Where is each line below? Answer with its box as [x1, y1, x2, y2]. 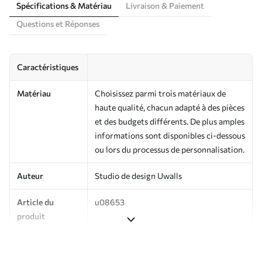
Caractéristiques [17, 61, 78, 72]
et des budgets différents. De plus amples [95, 116, 244, 126]
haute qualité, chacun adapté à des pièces [95, 102, 244, 112]
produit [17, 211, 45, 221]
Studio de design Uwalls [95, 170, 182, 181]
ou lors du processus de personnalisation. [95, 144, 244, 154]
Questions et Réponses [16, 18, 99, 29]
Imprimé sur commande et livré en [95, 237, 219, 247]
